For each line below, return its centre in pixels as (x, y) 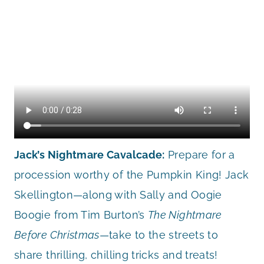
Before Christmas (57, 235)
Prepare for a (200, 154)
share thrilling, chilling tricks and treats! (116, 255)
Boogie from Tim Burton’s (81, 214)
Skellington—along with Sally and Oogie (118, 194)
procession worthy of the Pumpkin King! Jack (132, 174)
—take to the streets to (159, 235)
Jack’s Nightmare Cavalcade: (90, 154)
